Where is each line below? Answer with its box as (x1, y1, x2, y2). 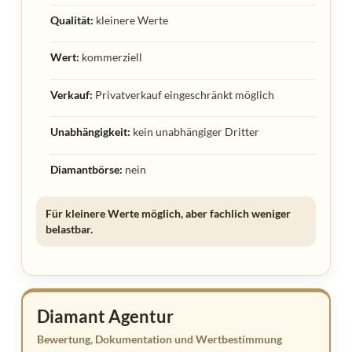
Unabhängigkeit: (50, 125, 131, 139)
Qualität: (50, 13, 94, 27)
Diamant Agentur (37, 305, 174, 327)
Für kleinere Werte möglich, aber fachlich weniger (46, 206, 291, 220)
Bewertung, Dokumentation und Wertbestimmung (37, 332, 282, 346)
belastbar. (46, 222, 93, 236)
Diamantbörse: (50, 162, 123, 176)
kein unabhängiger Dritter (130, 125, 260, 139)
